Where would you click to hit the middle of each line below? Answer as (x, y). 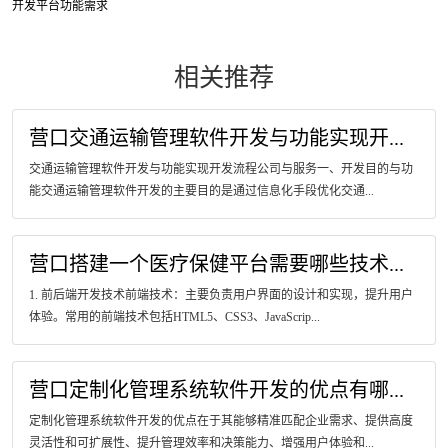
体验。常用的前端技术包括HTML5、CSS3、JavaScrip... (174, 317)
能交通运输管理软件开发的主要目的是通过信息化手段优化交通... (201, 191)
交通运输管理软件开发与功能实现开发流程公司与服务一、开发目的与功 (221, 169)
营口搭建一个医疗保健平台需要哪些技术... (216, 264)
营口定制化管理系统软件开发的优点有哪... (216, 390)
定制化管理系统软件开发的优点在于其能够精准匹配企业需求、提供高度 (221, 421)
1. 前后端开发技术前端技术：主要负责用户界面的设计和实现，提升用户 (221, 295)
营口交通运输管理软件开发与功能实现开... (216, 138)
